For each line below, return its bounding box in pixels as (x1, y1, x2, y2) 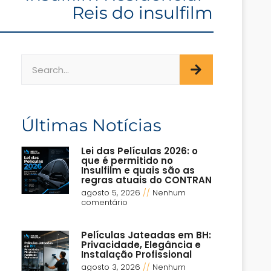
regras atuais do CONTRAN (81, 174, 212, 187)
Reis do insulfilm (71, 2, 213, 24)
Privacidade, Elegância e (81, 238, 201, 252)
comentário (81, 197, 128, 209)
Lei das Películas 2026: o (81, 145, 198, 158)
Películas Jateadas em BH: (81, 229, 212, 242)
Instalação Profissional (81, 248, 192, 261)
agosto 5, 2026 (81, 187, 143, 199)
